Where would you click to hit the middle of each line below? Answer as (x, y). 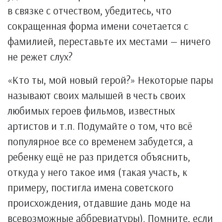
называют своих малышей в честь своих (96, 95)
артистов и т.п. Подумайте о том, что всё (100, 126)
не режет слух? (40, 56)
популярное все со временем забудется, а (100, 141)
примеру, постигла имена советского (90, 187)
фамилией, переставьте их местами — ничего (109, 41)
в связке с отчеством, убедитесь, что (89, 10)
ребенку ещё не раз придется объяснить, (99, 157)
